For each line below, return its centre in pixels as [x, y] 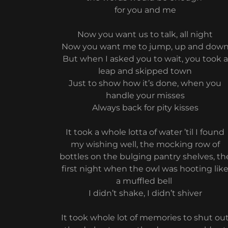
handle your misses [145, 95]
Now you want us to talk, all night [145, 34]
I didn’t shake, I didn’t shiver [145, 193]
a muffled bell [145, 181]
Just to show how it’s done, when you [145, 83]
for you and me [145, 10]
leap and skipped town [145, 71]
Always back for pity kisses [145, 108]
